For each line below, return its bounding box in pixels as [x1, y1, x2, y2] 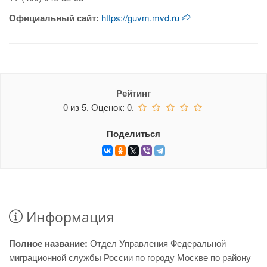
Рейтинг [116, 86, 151, 100]
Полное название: [9, 237, 90, 250]
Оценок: [89, 101, 128, 113]
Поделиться [107, 127, 160, 140]
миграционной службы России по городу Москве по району [9, 251, 251, 263]
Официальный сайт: [9, 11, 101, 24]
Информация [23, 207, 114, 226]
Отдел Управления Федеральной [90, 237, 226, 249]
